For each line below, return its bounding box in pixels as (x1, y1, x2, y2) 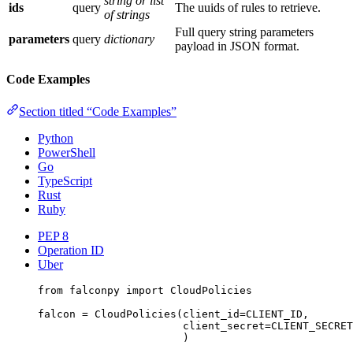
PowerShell (38, 146, 95, 160)
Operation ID (38, 243, 104, 258)
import (126, 284, 164, 297)
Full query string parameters (175, 24, 314, 39)
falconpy (63, 284, 126, 297)
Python (38, 132, 73, 146)
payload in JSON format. (175, 39, 299, 53)
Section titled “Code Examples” (19, 105, 176, 119)
